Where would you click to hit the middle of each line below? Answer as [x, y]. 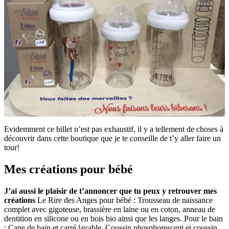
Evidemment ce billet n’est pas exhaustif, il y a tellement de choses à [114, 129]
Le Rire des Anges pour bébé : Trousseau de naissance [124, 200]
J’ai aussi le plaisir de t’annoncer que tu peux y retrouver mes [110, 191]
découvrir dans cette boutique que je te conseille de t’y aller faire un [112, 138]
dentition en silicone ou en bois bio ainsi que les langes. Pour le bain [113, 218]
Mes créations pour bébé [68, 169]
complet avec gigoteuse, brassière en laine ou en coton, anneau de [110, 209]
